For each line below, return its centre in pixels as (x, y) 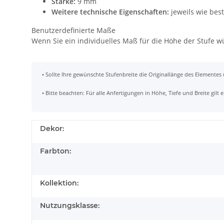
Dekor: (52, 128)
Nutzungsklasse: (70, 205)
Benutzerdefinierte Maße (73, 30)
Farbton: (55, 151)
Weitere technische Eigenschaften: (110, 12)
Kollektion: (59, 183)
